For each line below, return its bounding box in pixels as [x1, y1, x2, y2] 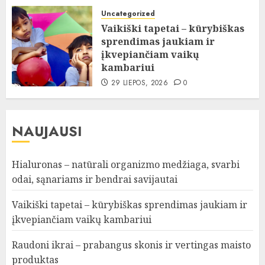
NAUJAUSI [12, 121, 82, 142]
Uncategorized [101, 8, 155, 20]
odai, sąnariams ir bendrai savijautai [12, 173, 177, 186]
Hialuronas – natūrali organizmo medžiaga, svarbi [12, 158, 240, 172]
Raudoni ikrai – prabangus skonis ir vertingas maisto [12, 238, 251, 252]
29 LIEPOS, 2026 [111, 77, 169, 89]
